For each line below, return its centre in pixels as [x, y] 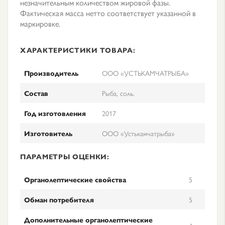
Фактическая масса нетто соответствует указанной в [108, 13]
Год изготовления [55, 113]
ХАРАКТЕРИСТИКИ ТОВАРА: [78, 50]
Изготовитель [48, 133]
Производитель [51, 73]
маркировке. [40, 23]
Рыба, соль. [118, 93]
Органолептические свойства [75, 179]
